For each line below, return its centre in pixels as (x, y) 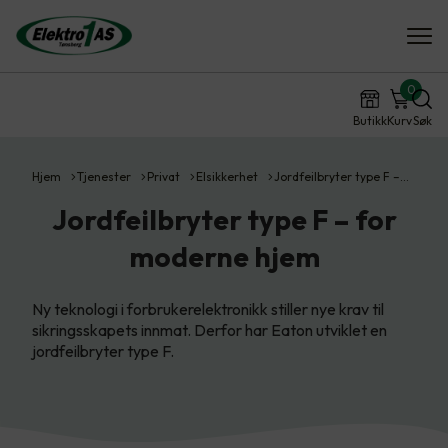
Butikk (370, 120)
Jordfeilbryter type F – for (224, 219)
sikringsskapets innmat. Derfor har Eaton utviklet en (209, 330)
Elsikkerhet (227, 176)
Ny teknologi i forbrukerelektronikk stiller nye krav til (208, 309)
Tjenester (104, 176)
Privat (163, 176)
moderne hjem (224, 256)
